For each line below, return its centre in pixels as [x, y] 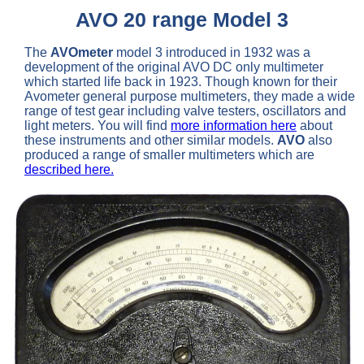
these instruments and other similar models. [151, 140]
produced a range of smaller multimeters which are [169, 154]
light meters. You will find [97, 125]
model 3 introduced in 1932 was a [212, 52]
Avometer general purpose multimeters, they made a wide [190, 96]
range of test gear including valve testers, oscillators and [185, 110]
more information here [234, 125]
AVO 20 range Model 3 [182, 19]
